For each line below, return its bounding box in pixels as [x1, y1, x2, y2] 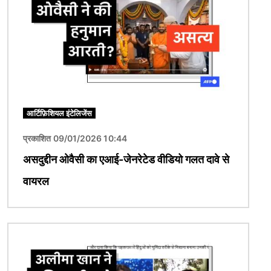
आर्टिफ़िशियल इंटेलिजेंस [27, 108, 92, 119]
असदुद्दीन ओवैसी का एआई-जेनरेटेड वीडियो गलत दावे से [23, 153, 229, 166]
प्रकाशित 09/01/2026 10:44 [23, 133, 127, 144]
